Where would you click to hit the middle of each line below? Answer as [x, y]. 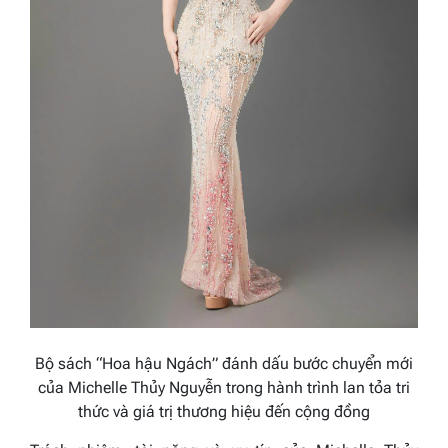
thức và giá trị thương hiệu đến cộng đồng [224, 412]
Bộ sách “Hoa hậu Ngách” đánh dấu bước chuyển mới [224, 364]
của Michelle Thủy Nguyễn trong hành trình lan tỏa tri [224, 388]
